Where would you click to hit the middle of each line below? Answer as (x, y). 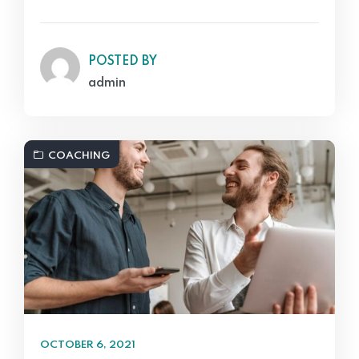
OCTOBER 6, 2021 (88, 345)
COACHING (79, 155)
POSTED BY (123, 61)
